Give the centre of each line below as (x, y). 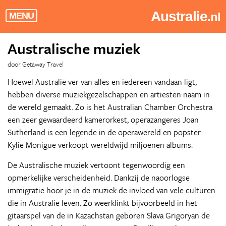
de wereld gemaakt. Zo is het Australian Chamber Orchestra (110, 107)
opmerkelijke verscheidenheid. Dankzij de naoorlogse (99, 178)
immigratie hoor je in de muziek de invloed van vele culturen (111, 190)
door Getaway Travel (36, 64)
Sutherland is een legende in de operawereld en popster (104, 132)
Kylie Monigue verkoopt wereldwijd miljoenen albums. (100, 145)
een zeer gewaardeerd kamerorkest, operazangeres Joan (103, 120)
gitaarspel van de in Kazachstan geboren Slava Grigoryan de (109, 215)
